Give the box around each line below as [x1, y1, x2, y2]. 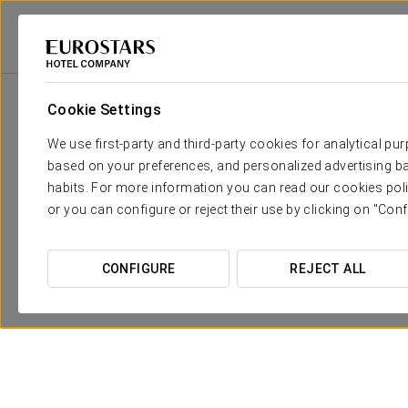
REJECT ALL [290, 261, 366, 276]
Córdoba [213, 58, 256, 72]
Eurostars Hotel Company [14, 58, 144, 72]
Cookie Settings [47, 101, 162, 118]
